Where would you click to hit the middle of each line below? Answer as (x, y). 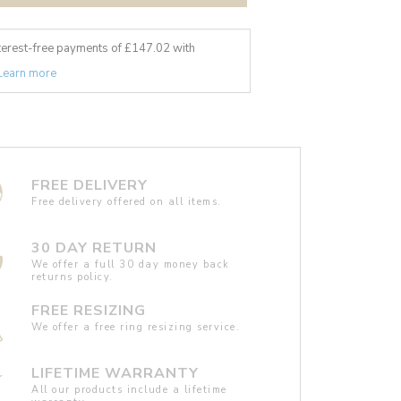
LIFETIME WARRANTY (115, 373)
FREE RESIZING (89, 310)
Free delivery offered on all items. (127, 201)
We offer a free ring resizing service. (136, 327)
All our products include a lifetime (129, 389)
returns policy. (73, 277)
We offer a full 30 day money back (131, 264)
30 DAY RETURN (94, 247)
